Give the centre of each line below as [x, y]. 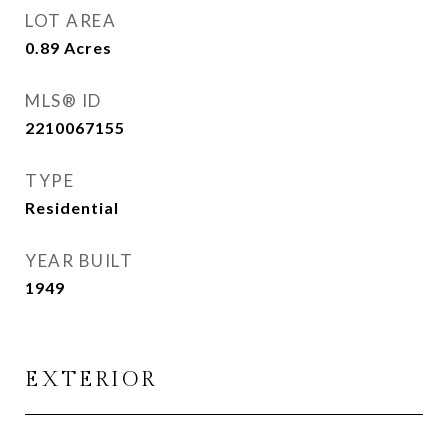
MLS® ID [63, 100]
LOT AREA [70, 20]
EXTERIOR [91, 379]
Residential [72, 207]
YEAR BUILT [79, 260]
